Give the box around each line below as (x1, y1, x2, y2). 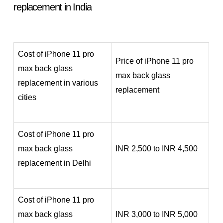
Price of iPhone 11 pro (115, 56, 194, 65)
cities (18, 93, 37, 102)
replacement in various (18, 78, 99, 87)
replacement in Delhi (18, 158, 92, 167)
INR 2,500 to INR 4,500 (115, 144, 198, 153)
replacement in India (13, 1, 92, 12)
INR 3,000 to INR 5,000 (115, 210, 198, 219)
